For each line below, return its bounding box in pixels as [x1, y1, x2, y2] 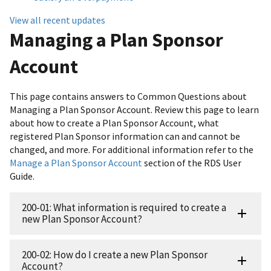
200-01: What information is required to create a [22, 200, 226, 214]
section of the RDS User [142, 156, 241, 169]
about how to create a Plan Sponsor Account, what [10, 116, 219, 129]
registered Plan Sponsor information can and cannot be [10, 129, 240, 142]
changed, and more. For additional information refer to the [10, 143, 253, 155]
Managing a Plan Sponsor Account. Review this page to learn [10, 103, 259, 116]
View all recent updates [10, 13, 105, 26]
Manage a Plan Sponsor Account [10, 156, 142, 169]
